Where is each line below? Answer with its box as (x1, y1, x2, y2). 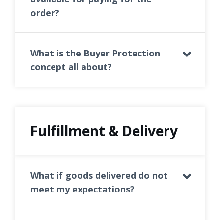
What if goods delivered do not (30, 169, 168, 181)
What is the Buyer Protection (30, 47, 161, 59)
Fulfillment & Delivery (30, 121, 178, 140)
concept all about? (30, 61, 112, 73)
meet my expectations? (30, 183, 135, 195)
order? (30, 7, 60, 19)
